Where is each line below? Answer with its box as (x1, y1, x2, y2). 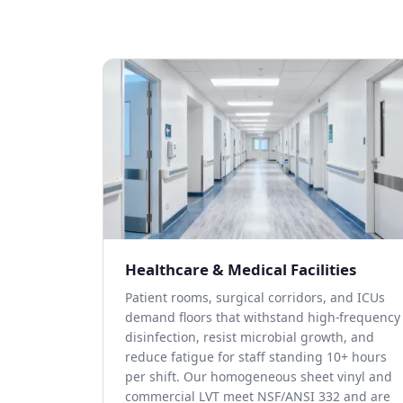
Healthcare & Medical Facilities (125, 259, 356, 280)
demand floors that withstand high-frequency (125, 309, 400, 326)
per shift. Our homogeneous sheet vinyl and (125, 368, 392, 385)
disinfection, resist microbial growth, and (125, 328, 374, 345)
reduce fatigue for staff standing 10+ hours (125, 348, 387, 365)
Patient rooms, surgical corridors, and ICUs (125, 289, 385, 306)
